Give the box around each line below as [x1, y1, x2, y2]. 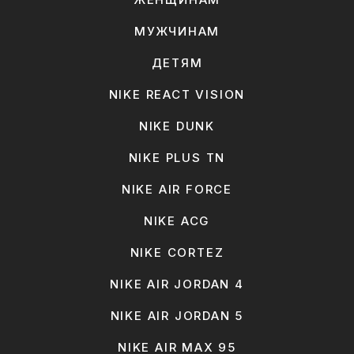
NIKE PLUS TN [128, 150, 226, 166]
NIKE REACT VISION [108, 87, 246, 103]
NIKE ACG [143, 213, 211, 229]
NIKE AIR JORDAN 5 [110, 308, 244, 324]
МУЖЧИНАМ [134, 24, 220, 40]
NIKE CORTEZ [130, 245, 224, 261]
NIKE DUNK [138, 119, 216, 134]
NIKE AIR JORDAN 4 [110, 277, 244, 292]
